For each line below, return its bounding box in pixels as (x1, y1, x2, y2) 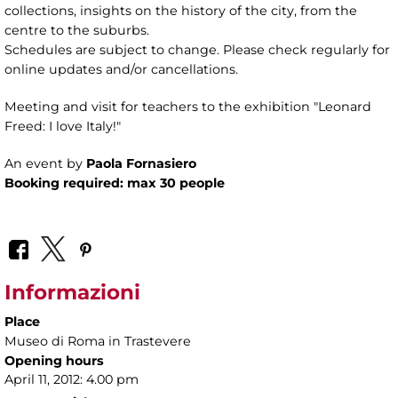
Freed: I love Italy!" (4, 118, 121, 135)
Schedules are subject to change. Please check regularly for (4, 42, 390, 59)
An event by (4, 155, 86, 172)
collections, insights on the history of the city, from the (4, 3, 357, 20)
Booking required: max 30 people (4, 175, 225, 192)
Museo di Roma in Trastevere (4, 332, 191, 349)
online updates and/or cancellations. (4, 61, 238, 78)
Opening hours (4, 352, 104, 369)
